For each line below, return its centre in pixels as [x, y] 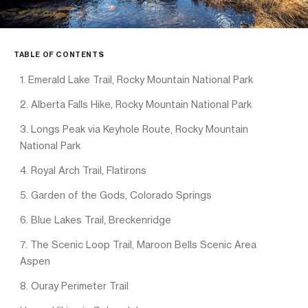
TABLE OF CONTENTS [59, 54]
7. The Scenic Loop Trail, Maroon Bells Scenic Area [138, 244]
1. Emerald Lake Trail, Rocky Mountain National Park [136, 79]
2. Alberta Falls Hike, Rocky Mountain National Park [136, 104]
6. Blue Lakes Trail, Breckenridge [96, 219]
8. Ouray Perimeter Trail [74, 285]
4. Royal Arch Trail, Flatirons [83, 170]
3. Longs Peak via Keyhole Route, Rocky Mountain [134, 129]
